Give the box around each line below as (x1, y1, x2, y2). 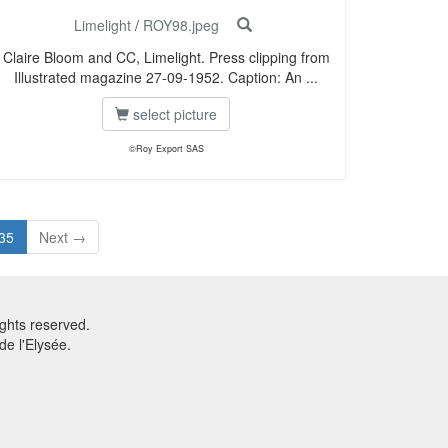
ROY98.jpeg (143, 15, 219, 36)
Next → (38, 227, 86, 248)
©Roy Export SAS (128, 142, 204, 156)
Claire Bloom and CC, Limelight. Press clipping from (2, 47, 330, 68)
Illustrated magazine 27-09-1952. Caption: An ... (14, 67, 318, 88)
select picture (129, 104, 217, 125)
